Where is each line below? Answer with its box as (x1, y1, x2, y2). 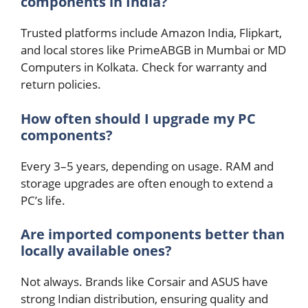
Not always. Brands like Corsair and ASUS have (21, 274, 268, 290)
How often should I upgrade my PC (21, 109, 256, 128)
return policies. (21, 76, 101, 93)
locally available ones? (21, 241, 172, 261)
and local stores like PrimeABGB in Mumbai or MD (21, 42, 286, 58)
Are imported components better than (21, 225, 285, 244)
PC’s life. (21, 192, 65, 208)
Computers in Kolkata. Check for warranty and (21, 59, 267, 76)
